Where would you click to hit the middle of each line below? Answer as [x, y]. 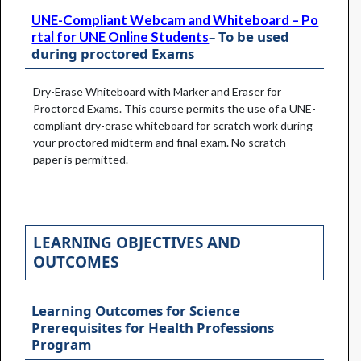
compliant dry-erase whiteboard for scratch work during [173, 126]
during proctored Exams [113, 54]
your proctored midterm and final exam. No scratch [160, 143]
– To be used [249, 37]
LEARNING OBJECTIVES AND [137, 243]
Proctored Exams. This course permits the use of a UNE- [174, 109]
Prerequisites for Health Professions [153, 328]
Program [62, 345]
